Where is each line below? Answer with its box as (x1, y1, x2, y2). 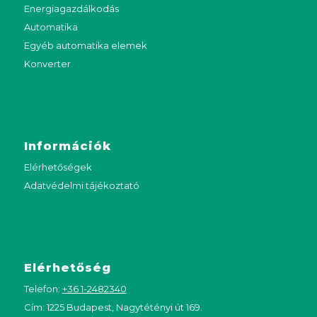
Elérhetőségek (23, 161, 92, 173)
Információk (23, 138, 111, 153)
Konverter (23, 57, 71, 69)
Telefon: (23, 282, 62, 294)
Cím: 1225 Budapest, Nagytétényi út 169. (23, 301, 202, 313)
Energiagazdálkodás (23, 2, 119, 14)
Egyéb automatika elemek (23, 39, 147, 51)
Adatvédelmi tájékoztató (23, 179, 139, 191)
